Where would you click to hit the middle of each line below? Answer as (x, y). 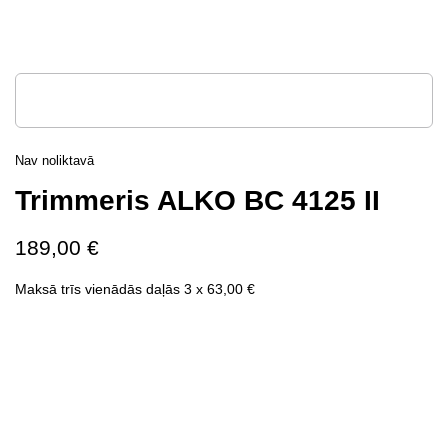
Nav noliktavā (54, 160)
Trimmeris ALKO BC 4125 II (197, 200)
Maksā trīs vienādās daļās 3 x (111, 289)
